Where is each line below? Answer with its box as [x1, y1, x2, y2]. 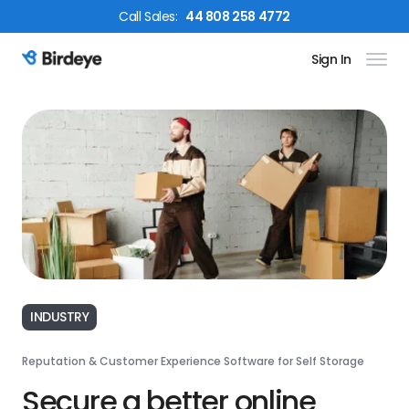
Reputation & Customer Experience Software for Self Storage [22, 352, 364, 369]
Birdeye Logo [21, 58, 112, 80]
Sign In [310, 50, 351, 68]
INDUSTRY [30, 307, 89, 326]
